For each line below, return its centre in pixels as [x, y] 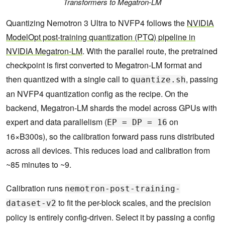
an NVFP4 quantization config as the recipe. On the [97, 94]
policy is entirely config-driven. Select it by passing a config [110, 217]
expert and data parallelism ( [57, 122]
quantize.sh [158, 80]
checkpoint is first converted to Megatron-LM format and [104, 65]
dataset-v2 [31, 203]
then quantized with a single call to [68, 79]
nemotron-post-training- [123, 189]
